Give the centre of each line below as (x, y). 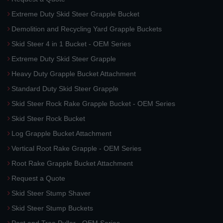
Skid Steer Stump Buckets (52, 208)
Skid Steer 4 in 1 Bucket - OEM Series (71, 44)
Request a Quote (38, 178)
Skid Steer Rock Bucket (48, 118)
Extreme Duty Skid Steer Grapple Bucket (75, 14)
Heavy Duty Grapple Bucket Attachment (74, 74)
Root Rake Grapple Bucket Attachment (72, 163)
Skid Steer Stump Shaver (51, 193)
